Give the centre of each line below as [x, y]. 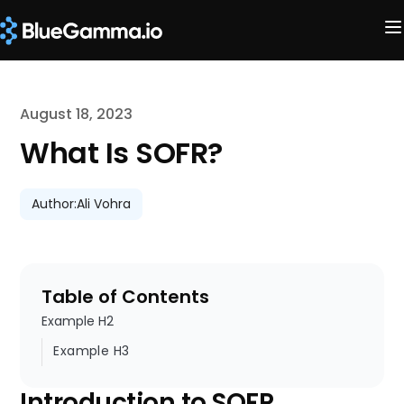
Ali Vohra [104, 204]
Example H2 [78, 321]
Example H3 [92, 351]
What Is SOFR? [121, 153]
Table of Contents [126, 297]
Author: [55, 204]
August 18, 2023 [77, 114]
